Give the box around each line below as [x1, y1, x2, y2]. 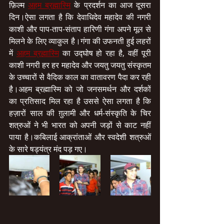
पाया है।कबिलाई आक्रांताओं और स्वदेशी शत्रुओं [9, 131, 151, 143]
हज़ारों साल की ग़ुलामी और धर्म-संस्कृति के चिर [9, 107, 151, 119]
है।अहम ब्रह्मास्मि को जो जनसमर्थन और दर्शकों [9, 83, 151, 95]
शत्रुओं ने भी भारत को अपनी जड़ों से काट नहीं [9, 119, 151, 131]
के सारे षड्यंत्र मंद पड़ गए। [9, 143, 87, 155]
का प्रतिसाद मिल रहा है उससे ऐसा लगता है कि [9, 95, 151, 107]
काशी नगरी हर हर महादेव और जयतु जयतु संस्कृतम [9, 59, 151, 71]
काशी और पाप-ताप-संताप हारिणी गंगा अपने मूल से [9, 23, 151, 35]
